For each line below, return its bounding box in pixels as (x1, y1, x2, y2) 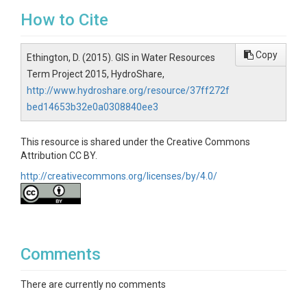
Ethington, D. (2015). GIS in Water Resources (27, 52, 215, 63)
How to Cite (21, 10, 108, 29)
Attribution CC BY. (21, 150, 97, 161)
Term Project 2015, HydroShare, (27, 69, 164, 79)
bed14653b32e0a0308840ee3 (27, 101, 158, 112)
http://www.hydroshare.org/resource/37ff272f (27, 85, 230, 96)
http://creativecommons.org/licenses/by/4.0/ (21, 171, 217, 182)
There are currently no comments (21, 279, 166, 290)
